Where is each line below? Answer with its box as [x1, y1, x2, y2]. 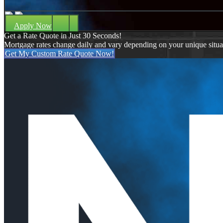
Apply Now [14, 21, 52, 30]
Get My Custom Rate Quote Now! [5, 49, 114, 58]
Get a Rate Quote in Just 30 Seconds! [4, 31, 121, 40]
